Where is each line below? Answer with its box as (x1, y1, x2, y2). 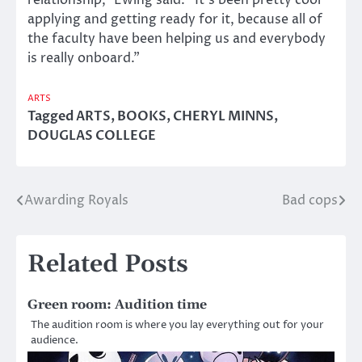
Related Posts (27, 249, 188, 280)
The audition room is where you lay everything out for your (31, 318, 324, 333)
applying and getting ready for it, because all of (27, 11, 322, 29)
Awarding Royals (24, 192, 128, 210)
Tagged (27, 107, 76, 126)
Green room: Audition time (27, 297, 207, 314)
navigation (15, 221, 121, 246)
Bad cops (282, 192, 338, 210)
